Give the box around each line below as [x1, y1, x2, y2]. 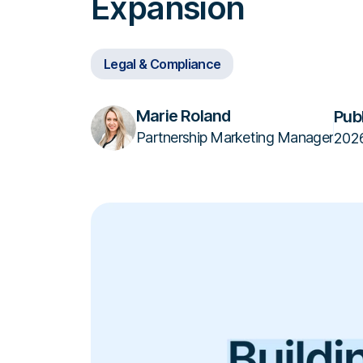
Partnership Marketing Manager [136, 129, 334, 146]
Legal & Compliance [104, 56, 221, 72]
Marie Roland [136, 106, 231, 126]
